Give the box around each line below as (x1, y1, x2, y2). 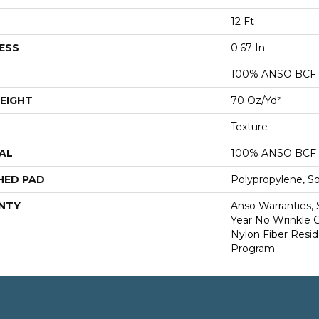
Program (231, 242, 275, 255)
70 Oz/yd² (231, 94, 281, 107)
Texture (231, 120, 268, 133)
